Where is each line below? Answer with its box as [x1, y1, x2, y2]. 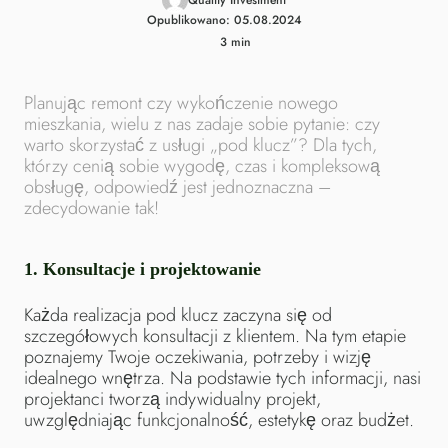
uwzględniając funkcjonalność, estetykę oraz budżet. [24, 407, 414, 433]
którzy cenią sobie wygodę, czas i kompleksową [24, 153, 380, 179]
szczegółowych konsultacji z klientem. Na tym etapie [24, 323, 406, 349]
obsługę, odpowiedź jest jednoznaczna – [24, 174, 331, 200]
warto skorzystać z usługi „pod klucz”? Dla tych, [24, 132, 377, 158]
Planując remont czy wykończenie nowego [24, 90, 338, 116]
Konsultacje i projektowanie [43, 259, 261, 279]
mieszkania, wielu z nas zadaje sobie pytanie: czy [24, 111, 380, 137]
